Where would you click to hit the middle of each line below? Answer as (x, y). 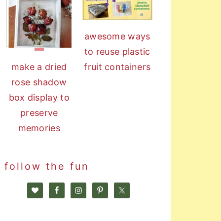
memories (39, 128)
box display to (39, 97)
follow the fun (47, 166)
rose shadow (39, 82)
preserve (39, 112)
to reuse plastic (117, 51)
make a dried (39, 67)
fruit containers (117, 67)
